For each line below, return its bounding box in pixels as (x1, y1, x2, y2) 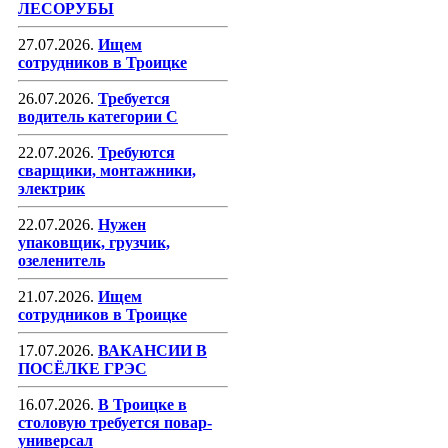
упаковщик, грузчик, (18, 234, 170, 252)
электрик (18, 180, 85, 198)
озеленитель (18, 252, 105, 270)
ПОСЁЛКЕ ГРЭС (18, 360, 147, 378)
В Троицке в (98, 396, 187, 414)
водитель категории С (18, 108, 178, 126)
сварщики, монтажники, (18, 162, 196, 180)
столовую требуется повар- (18, 414, 212, 432)
